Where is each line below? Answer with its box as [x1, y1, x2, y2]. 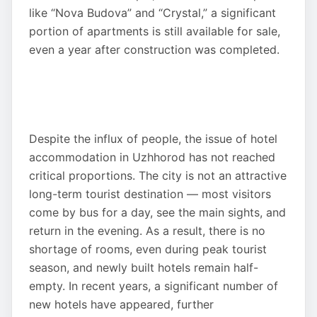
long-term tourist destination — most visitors [29, 187, 271, 201]
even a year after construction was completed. [29, 42, 279, 57]
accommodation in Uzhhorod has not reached [29, 150, 275, 164]
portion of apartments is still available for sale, [29, 24, 280, 38]
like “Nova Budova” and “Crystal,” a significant [29, 6, 276, 20]
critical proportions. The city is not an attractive [29, 168, 287, 183]
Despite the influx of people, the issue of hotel [29, 132, 277, 146]
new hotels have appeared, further [29, 297, 214, 311]
